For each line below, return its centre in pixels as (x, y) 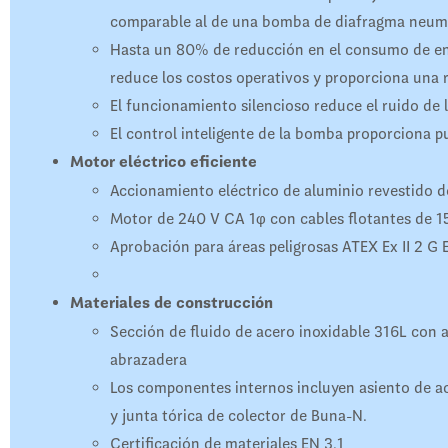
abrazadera (148, 359)
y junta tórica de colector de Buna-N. (238, 415)
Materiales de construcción (171, 303)
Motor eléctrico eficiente (163, 162)
